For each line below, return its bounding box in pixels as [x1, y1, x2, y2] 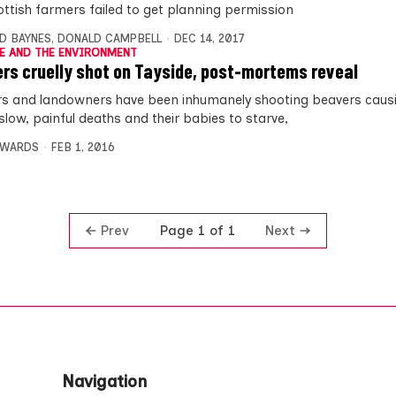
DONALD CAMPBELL [57, 31, 162, 45]
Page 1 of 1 [159, 223, 235, 239]
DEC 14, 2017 [173, 31, 245, 45]
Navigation [62, 371, 148, 392]
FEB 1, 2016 [50, 140, 115, 154]
